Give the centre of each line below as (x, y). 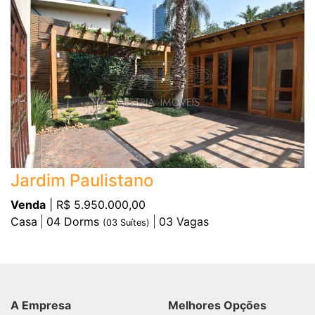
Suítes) (134, 223)
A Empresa (41, 305)
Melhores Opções (217, 305)
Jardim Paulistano (82, 180)
